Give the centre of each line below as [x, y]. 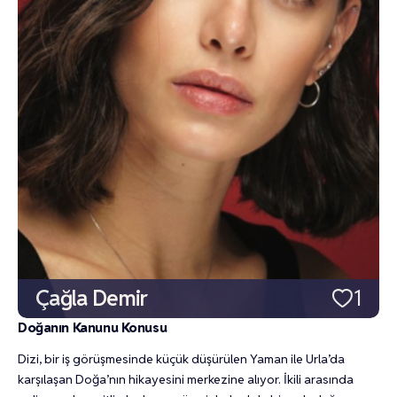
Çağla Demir [92, 298]
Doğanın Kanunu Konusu [93, 327]
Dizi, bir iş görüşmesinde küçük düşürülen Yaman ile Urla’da [181, 359]
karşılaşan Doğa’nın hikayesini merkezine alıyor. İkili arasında [186, 380]
